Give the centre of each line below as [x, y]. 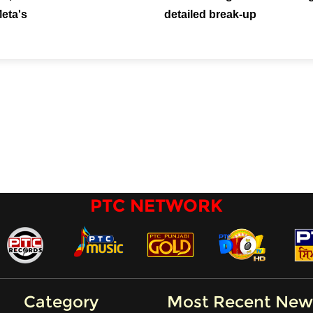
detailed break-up [210, 15]
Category [61, 301]
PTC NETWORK [156, 205]
